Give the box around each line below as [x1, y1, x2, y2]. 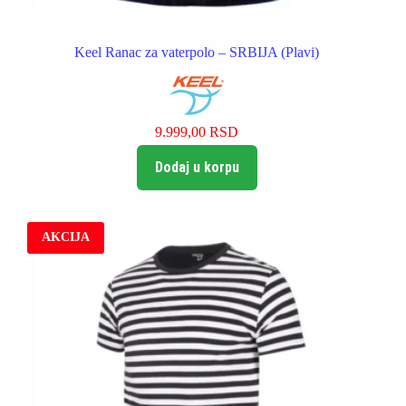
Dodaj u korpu [154, 159, 239, 177]
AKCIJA [42, 230, 90, 245]
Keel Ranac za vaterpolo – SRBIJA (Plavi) [74, 44, 320, 61]
